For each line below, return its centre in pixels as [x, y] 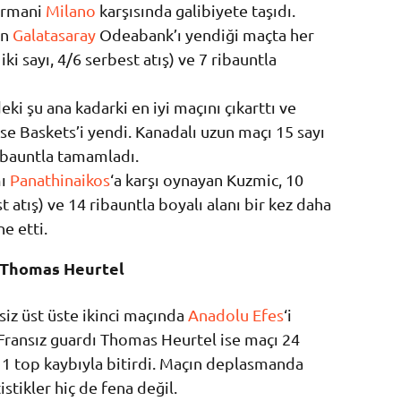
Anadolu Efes [236, 315]
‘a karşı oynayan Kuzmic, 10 [207, 180]
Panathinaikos [60, 180]
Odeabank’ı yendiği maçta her [205, 35]
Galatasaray [54, 35]
